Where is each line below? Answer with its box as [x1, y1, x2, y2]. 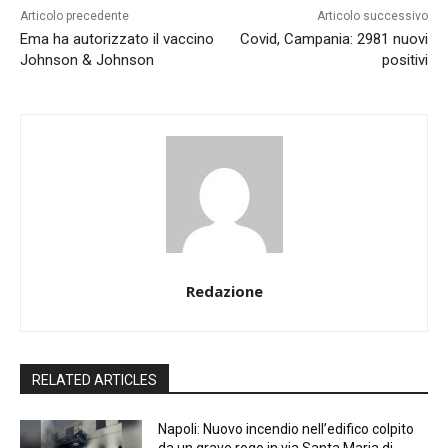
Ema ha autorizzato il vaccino [20, 30, 214, 49]
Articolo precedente [20, 9, 129, 24]
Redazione [185, 281, 263, 302]
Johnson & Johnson [20, 51, 154, 70]
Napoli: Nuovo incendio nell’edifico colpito [158, 421, 415, 438]
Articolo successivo [316, 9, 428, 24]
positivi [381, 51, 428, 70]
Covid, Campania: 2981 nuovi [239, 30, 428, 49]
